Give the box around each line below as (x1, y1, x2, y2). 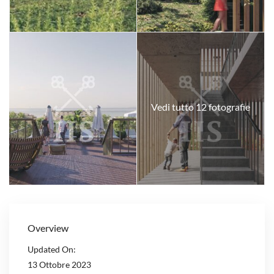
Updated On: (28, 244, 76, 255)
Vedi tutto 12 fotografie (150, 100, 250, 113)
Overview (28, 222, 69, 234)
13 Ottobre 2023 (28, 259, 92, 270)
